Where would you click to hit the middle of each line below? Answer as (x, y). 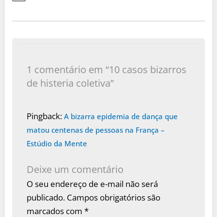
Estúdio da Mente (57, 143)
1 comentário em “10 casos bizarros (107, 69)
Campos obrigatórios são (114, 197)
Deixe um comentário (75, 169)
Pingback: (45, 116)
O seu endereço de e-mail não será (92, 184)
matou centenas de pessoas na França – (96, 130)
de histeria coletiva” (70, 83)
